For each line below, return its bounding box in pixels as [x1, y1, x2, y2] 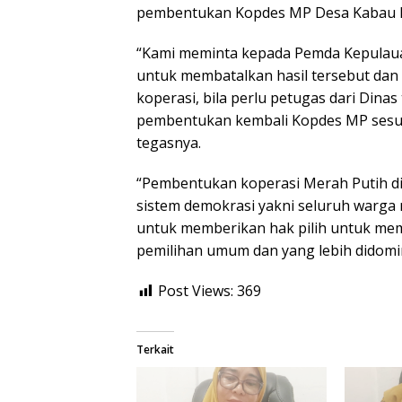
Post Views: [158, 281, 233, 301]
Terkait [136, 342, 174, 358]
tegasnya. [136, 133, 201, 153]
